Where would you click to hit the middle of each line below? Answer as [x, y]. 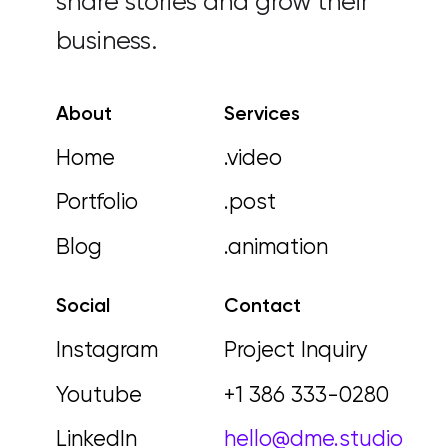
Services [262, 114]
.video [253, 158]
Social [83, 307]
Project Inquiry [295, 351]
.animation [276, 248]
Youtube [99, 395]
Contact [262, 307]
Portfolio [97, 203]
